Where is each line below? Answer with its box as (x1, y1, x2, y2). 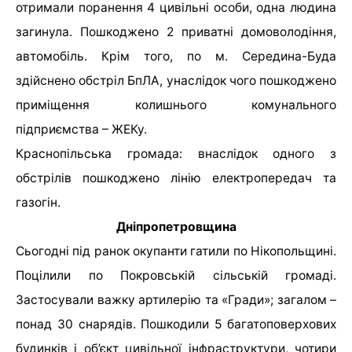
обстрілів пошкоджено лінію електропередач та (16, 170, 336, 186)
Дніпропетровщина (115, 219, 236, 235)
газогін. (16, 195, 60, 211)
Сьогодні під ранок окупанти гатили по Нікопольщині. (16, 244, 336, 259)
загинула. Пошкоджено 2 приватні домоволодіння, (16, 24, 336, 40)
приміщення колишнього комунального (16, 97, 336, 113)
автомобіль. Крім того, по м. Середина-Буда (16, 49, 336, 64)
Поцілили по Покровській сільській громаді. (16, 268, 336, 284)
